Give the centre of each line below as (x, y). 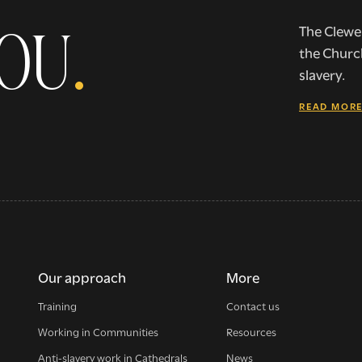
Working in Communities (98, 331)
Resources (251, 331)
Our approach (82, 276)
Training (57, 305)
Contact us (253, 305)
